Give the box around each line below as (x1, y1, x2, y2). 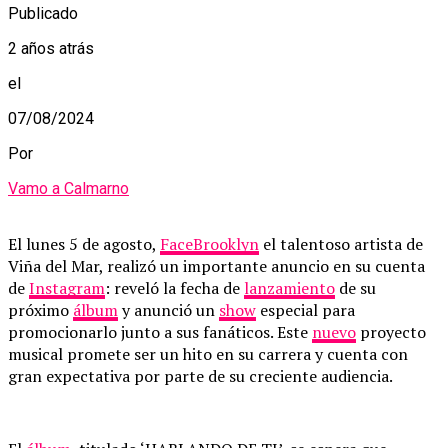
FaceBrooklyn (160, 232, 259, 255)
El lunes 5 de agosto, (8, 232, 160, 255)
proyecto (356, 320, 426, 343)
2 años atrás (8, 38, 94, 58)
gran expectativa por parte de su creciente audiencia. (8, 364, 393, 387)
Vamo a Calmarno (8, 178, 129, 198)
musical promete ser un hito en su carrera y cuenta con (8, 342, 408, 365)
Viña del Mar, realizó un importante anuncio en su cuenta (8, 254, 425, 277)
